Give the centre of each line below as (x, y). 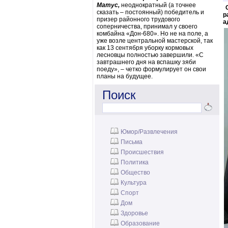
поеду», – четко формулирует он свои (151, 69)
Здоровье (134, 213)
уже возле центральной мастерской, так (155, 41)
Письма (132, 142)
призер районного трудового (138, 19)
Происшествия (142, 152)
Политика (135, 162)
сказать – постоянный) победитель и (150, 12)
